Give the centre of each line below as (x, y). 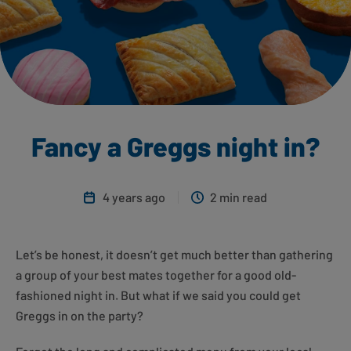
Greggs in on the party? (80, 316)
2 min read (239, 197)
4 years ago (134, 197)
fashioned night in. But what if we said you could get (158, 295)
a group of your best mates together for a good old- (156, 275)
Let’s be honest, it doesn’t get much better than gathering (174, 255)
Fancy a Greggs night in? (175, 147)
